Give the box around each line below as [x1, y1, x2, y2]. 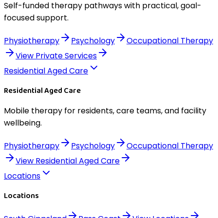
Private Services [36, 50, 97, 61]
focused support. [4, 12, 69, 23]
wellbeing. [4, 117, 42, 128]
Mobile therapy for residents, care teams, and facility [4, 105, 206, 116]
